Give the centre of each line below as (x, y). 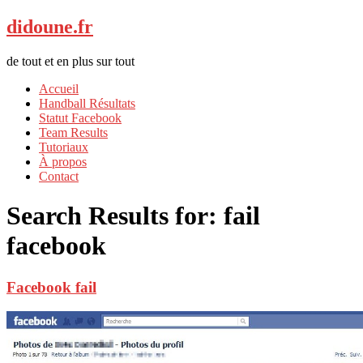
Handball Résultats (87, 103)
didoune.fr (50, 26)
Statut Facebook (80, 117)
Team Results (73, 132)
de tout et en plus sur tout (70, 61)
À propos (63, 161)
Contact (59, 176)
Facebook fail (51, 287)
